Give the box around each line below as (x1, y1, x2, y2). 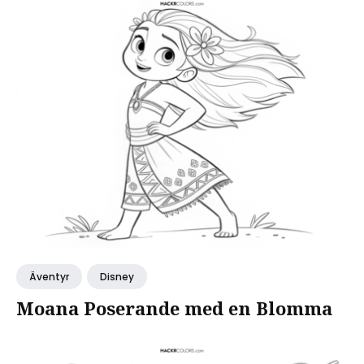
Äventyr (29, 269, 69, 284)
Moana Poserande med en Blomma (16, 295, 332, 320)
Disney (100, 269, 134, 284)
